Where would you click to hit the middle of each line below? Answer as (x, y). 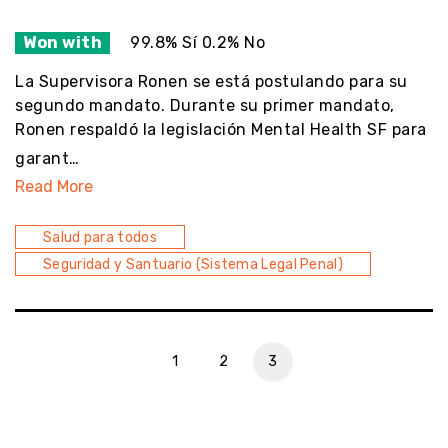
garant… (47, 158)
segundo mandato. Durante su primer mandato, (205, 105)
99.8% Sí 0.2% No (197, 43)
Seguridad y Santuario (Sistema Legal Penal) (193, 264)
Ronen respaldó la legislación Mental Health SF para (221, 129)
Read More (54, 186)
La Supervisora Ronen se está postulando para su (211, 81)
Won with (62, 43)
